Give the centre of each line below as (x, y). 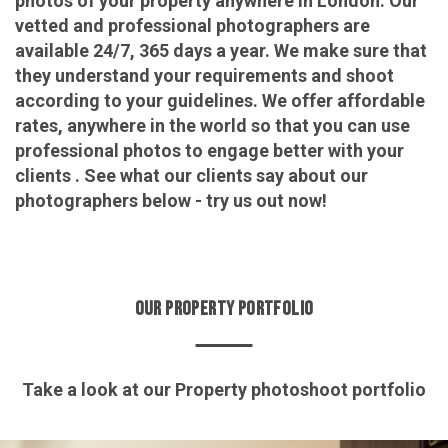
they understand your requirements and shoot (204, 76)
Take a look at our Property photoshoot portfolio (224, 390)
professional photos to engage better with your (209, 151)
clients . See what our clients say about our (191, 176)
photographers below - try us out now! (171, 201)
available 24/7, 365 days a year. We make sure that (221, 51)
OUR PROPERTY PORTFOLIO (224, 309)
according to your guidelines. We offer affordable (220, 101)
